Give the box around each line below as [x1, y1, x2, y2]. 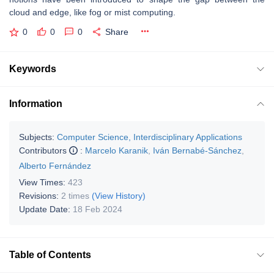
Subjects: [19, 131, 54, 142]
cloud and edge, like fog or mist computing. [9, 7, 176, 17]
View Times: [19, 177, 68, 187]
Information [9, 98, 62, 109]
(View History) [92, 190, 146, 201]
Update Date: [19, 204, 73, 214]
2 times [61, 190, 89, 201]
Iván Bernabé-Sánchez [153, 145, 242, 155]
